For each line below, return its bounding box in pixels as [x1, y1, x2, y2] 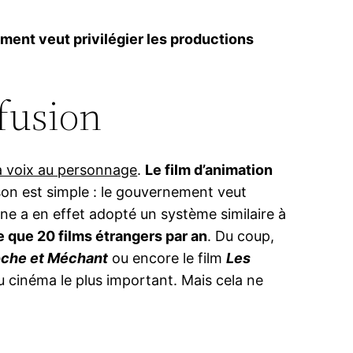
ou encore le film [108, 250, 227, 267]
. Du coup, [207, 228, 275, 245]
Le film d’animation [145, 162, 273, 179]
